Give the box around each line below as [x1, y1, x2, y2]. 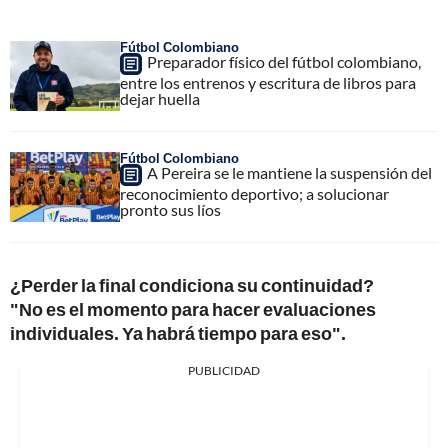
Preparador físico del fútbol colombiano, [147, 52, 421, 72]
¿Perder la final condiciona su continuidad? [10, 274, 374, 297]
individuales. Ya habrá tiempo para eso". [10, 322, 346, 345]
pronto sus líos [120, 200, 221, 220]
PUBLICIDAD [188, 363, 260, 379]
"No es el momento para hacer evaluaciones [10, 298, 376, 321]
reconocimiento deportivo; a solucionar [120, 184, 389, 204]
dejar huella [120, 89, 200, 109]
